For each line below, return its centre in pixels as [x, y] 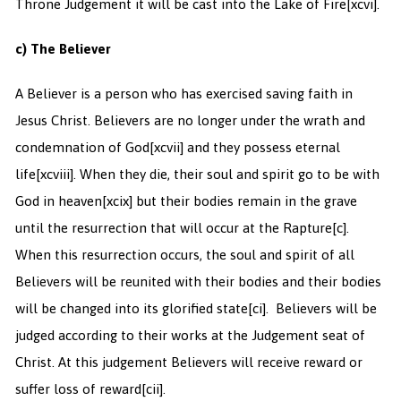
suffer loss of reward [78, 389]
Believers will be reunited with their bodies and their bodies [198, 282]
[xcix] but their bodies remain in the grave [229, 201]
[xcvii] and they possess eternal [244, 148]
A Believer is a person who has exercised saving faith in [183, 94]
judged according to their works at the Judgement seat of [190, 336]
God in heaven [58, 201]
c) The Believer [63, 49]
